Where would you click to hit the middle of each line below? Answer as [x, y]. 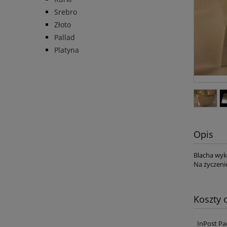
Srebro [66, 12]
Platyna [67, 50]
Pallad [65, 37]
